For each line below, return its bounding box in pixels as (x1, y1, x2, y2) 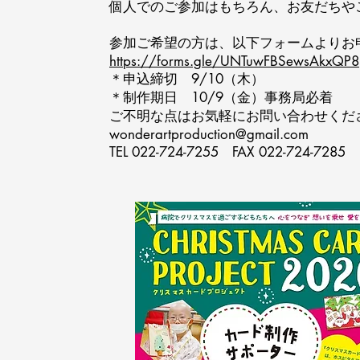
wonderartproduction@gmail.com (109, 125, 309, 143)
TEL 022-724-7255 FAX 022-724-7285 (109, 143, 346, 161)
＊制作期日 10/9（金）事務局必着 (109, 88, 346, 106)
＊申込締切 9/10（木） (109, 70, 264, 88)
